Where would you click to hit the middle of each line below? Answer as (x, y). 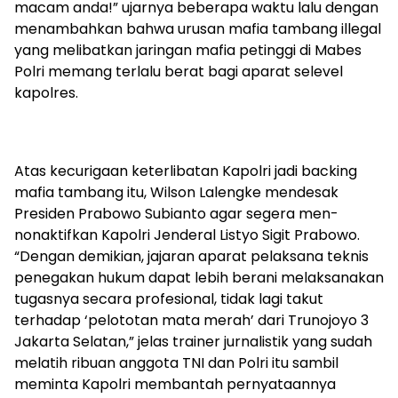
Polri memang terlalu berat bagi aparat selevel (179, 71)
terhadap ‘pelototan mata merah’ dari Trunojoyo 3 (191, 320)
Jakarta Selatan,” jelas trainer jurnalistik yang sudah (193, 341)
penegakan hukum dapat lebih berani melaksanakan (199, 277)
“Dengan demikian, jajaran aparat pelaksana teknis (191, 256)
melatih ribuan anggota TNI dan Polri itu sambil (176, 362)
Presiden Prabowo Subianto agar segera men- (176, 213)
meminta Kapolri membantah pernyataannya (175, 384)
